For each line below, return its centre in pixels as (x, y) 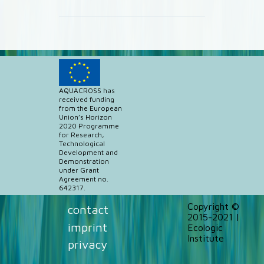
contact (88, 210)
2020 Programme (89, 126)
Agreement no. (84, 179)
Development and (88, 152)
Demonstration (84, 161)
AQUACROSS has (87, 90)
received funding (87, 99)
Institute (206, 238)
